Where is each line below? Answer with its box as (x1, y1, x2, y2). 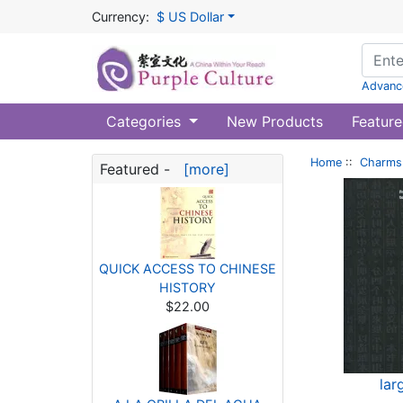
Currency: (92, 9, 149, 24)
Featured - (100, 160, 175, 178)
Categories (106, 112, 185, 130)
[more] (175, 160, 229, 178)
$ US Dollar (157, 9, 224, 24)
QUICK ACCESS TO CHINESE (99, 261, 276, 276)
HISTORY (159, 280, 216, 295)
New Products (226, 112, 323, 130)
